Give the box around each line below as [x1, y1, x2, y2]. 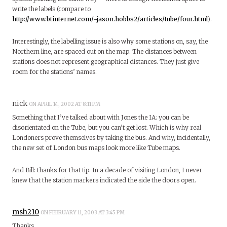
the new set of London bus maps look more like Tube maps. [12, 143, 180, 152]
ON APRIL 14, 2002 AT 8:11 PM [29, 100, 101, 107]
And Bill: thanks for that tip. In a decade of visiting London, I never [12, 166, 202, 174]
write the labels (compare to [12, 5, 91, 13]
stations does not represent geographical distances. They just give [12, 57, 199, 65]
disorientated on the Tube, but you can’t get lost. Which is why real [12, 123, 201, 131]
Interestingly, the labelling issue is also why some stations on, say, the [12, 37, 208, 45]
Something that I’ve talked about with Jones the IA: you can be [12, 113, 189, 121]
